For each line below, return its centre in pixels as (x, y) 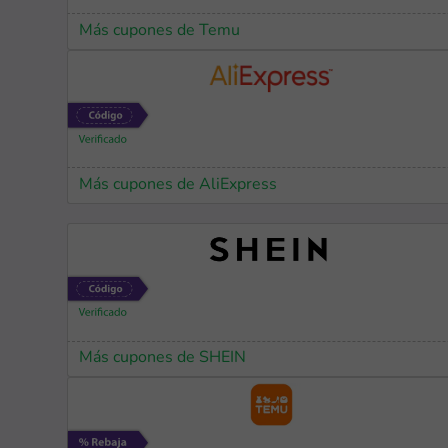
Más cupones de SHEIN (163, 357)
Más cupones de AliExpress (178, 184)
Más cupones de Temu (160, 30)
